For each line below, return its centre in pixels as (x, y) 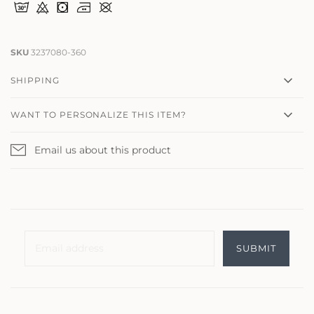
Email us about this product (103, 150)
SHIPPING (35, 80)
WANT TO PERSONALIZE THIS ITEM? (98, 114)
